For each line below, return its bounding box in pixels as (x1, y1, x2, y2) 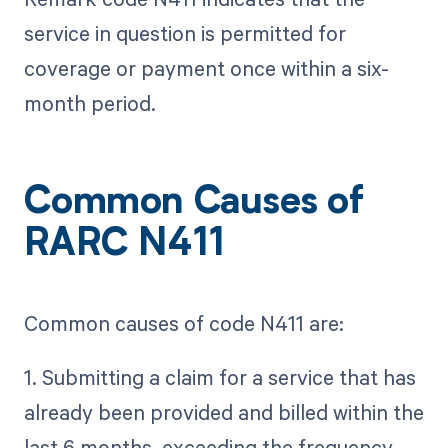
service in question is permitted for (23, 19, 346, 48)
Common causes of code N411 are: (23, 308, 344, 337)
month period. (23, 89, 156, 118)
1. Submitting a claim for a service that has (23, 362, 416, 391)
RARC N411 (23, 227, 225, 266)
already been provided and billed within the (23, 397, 424, 426)
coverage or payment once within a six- (23, 54, 389, 83)
